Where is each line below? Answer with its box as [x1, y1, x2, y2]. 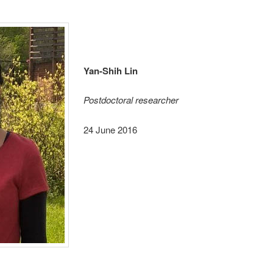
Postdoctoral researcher [83, 93, 179, 107]
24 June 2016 [83, 122, 138, 136]
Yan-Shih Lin [83, 63, 138, 77]
